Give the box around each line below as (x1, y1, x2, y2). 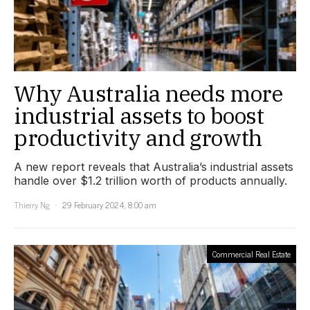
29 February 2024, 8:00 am (62, 198, 156, 212)
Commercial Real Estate (212, 247, 291, 261)
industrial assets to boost (14, 101, 264, 130)
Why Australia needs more (14, 79, 283, 108)
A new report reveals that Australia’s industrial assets (14, 160, 293, 174)
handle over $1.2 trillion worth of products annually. (14, 174, 287, 188)
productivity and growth (14, 123, 262, 152)
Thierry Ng (14, 198, 50, 212)
